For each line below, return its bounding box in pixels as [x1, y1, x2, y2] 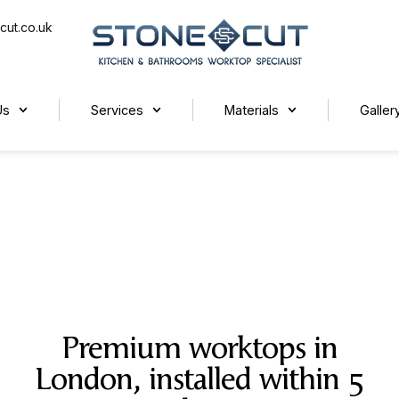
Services [90, 102, 143, 118]
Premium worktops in [61, 330, 338, 366]
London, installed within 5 [34, 362, 364, 397]
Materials [224, 102, 280, 118]
